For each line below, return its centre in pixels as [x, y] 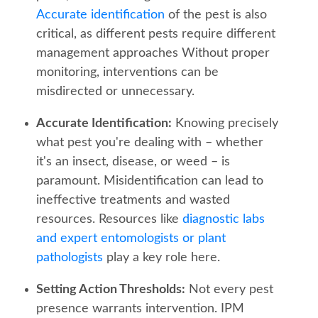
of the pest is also [216, 15]
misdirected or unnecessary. [115, 91]
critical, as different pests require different [156, 34]
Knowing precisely [225, 123]
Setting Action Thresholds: [111, 289]
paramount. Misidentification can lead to [150, 181]
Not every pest [229, 289]
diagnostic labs [224, 219]
